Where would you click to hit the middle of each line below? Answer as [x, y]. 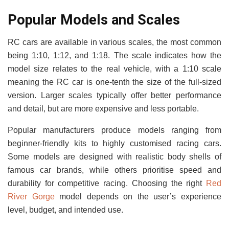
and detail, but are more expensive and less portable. [103, 109]
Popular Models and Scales [94, 20]
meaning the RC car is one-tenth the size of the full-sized [114, 82]
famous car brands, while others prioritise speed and [114, 170]
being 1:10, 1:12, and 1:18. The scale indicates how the [114, 56]
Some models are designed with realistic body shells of [114, 157]
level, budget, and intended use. [65, 210]
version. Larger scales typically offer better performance [114, 96]
